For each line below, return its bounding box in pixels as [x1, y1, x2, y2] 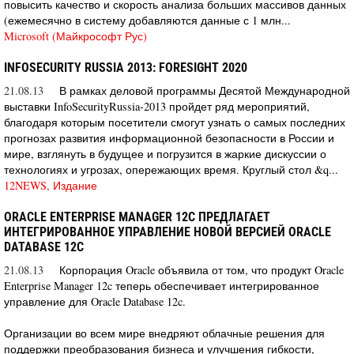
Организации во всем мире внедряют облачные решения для [4, 325, 325, 341]
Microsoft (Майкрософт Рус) [4, 28, 147, 43]
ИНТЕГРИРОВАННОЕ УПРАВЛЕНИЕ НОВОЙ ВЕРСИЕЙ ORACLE [4, 224, 331, 239]
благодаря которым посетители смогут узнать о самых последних [4, 114, 345, 130]
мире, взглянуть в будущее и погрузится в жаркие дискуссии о [4, 145, 326, 161]
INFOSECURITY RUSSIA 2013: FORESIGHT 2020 [4, 59, 247, 75]
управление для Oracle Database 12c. [4, 293, 186, 309]
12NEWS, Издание [4, 177, 97, 193]
